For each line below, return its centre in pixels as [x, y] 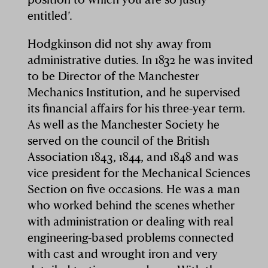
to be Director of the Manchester [114, 75]
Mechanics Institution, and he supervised [134, 92]
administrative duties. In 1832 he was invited [141, 59]
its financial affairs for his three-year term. [137, 108]
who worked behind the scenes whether [131, 205]
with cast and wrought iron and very [123, 253]
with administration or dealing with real [131, 221]
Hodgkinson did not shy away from [120, 43]
